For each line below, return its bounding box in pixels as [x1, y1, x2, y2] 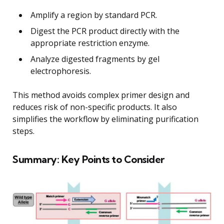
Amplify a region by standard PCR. [30, 9, 157, 20]
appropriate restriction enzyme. [30, 37, 149, 48]
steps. [12, 125, 34, 136]
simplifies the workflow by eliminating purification [12, 113, 198, 124]
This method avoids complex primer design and [12, 89, 189, 100]
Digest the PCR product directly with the [30, 25, 179, 36]
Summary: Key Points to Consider [12, 152, 164, 165]
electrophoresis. [30, 65, 91, 76]
